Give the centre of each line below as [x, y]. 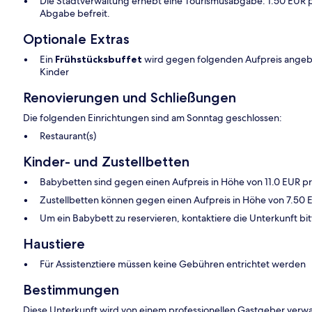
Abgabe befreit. [75, 14]
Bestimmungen [71, 290]
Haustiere [54, 244]
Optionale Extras [77, 39]
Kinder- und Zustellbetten [107, 162]
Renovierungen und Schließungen [130, 98]
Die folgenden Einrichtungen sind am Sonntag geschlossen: [153, 118]
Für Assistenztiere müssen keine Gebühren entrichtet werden [173, 264]
